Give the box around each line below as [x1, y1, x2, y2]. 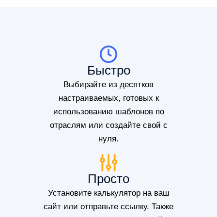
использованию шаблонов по [53, 107, 164, 117]
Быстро [87, 63, 130, 78]
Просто [88, 171, 129, 186]
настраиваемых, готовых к [58, 93, 159, 103]
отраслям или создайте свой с [49, 121, 168, 130]
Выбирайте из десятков [63, 80, 154, 90]
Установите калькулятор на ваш [47, 188, 170, 198]
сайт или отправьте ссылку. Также [44, 202, 173, 212]
